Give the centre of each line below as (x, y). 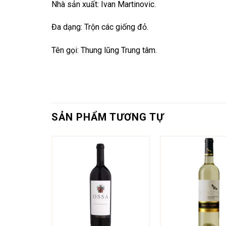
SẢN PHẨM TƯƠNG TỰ (108, 117)
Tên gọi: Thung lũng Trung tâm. (104, 50)
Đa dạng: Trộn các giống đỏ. (100, 27)
